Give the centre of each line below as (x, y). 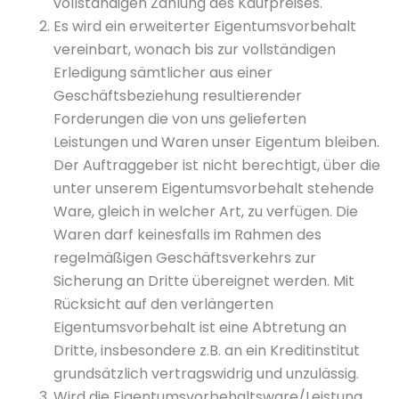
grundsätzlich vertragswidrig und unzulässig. (206, 374)
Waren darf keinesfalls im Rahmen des (187, 235)
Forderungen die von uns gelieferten (180, 119)
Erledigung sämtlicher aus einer (163, 73)
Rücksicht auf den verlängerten (163, 304)
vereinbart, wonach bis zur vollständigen (195, 49)
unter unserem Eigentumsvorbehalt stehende (214, 188)
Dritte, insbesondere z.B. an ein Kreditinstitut (207, 350)
